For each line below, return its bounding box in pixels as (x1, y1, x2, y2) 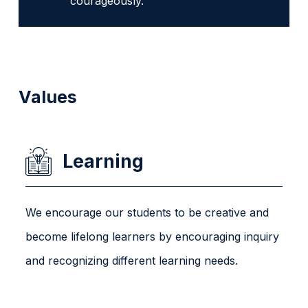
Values (19, 86, 78, 107)
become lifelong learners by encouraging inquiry (25, 229, 280, 243)
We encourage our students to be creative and (25, 205, 269, 219)
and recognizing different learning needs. (25, 253, 239, 267)
